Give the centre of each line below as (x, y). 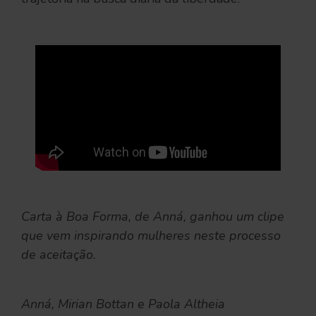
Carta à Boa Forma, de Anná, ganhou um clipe (153, 217)
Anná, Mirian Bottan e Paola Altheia (123, 304)
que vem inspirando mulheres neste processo (151, 236)
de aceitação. (59, 255)
